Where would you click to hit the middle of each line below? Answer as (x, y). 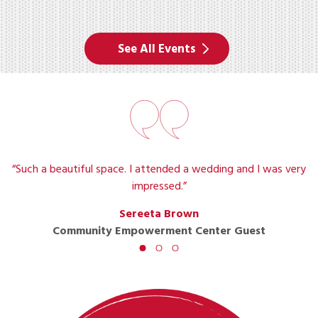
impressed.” (159, 186)
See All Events (157, 49)
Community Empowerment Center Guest (159, 230)
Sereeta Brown (159, 213)
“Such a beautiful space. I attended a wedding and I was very (159, 169)
